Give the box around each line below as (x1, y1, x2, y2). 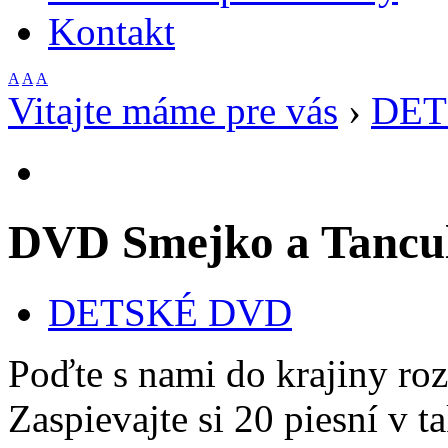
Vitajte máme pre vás (8, 88, 338, 132)
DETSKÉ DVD (48, 291, 292, 335)
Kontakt (48, 9, 175, 53)
